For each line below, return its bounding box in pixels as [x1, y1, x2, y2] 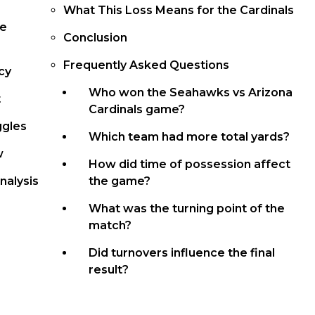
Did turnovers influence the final [89, 246, 276, 260]
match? [89, 219, 132, 233]
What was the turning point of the [89, 202, 285, 216]
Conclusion [63, 31, 128, 45]
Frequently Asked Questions [63, 58, 230, 72]
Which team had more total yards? [89, 130, 290, 144]
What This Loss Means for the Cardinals [63, 4, 295, 18]
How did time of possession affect [89, 157, 291, 172]
